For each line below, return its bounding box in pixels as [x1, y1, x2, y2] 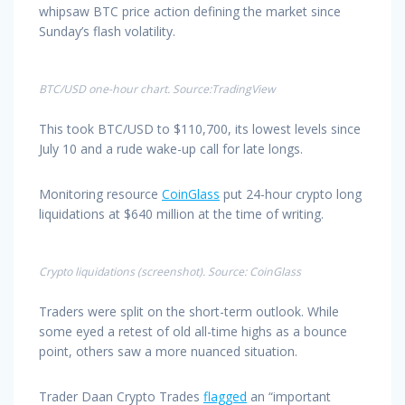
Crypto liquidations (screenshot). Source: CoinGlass [39, 263, 301, 279]
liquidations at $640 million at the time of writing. [39, 204, 324, 222]
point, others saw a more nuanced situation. [39, 342, 297, 360]
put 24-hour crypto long [220, 184, 362, 202]
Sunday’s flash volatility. [39, 22, 175, 40]
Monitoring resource [39, 184, 162, 202]
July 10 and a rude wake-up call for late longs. [39, 139, 303, 157]
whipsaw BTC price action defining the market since [39, 2, 341, 20]
